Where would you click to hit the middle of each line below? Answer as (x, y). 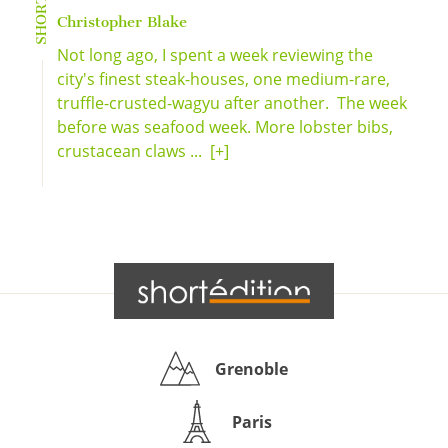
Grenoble (251, 368)
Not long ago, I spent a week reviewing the (215, 55)
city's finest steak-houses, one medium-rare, (223, 79)
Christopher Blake (122, 22)
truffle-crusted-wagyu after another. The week (232, 103)
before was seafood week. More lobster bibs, (225, 127)
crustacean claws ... (133, 151)
